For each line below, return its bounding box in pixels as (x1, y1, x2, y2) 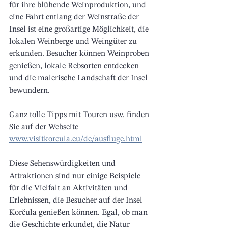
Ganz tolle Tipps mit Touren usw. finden (9, 110, 151, 119)
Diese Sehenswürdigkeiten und (9, 159, 118, 168)
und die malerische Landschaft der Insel (9, 74, 150, 82)
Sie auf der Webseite (9, 123, 78, 131)
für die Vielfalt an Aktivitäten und (9, 184, 130, 192)
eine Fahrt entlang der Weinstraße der (9, 13, 141, 21)
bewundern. (9, 86, 50, 95)
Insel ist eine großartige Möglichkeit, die (9, 25, 151, 34)
